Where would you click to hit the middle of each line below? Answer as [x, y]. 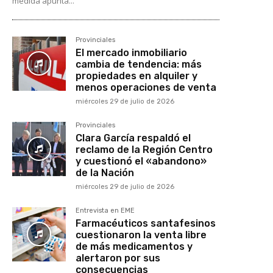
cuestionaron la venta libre [141, 235]
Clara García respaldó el [133, 138]
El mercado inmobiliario [132, 53]
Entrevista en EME [105, 211]
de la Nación [105, 173]
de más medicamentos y [134, 247]
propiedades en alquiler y [137, 76]
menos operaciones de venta [146, 88]
